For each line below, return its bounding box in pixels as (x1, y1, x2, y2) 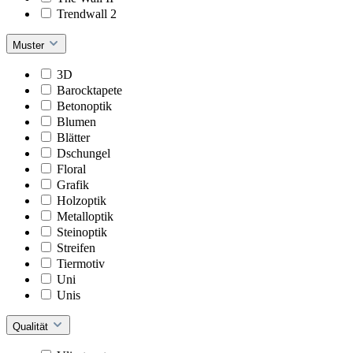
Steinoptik (57, 225, 107, 239)
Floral (57, 162, 86, 176)
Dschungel (57, 146, 110, 160)
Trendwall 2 (57, 6, 117, 20)
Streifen (57, 240, 95, 255)
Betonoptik (57, 98, 112, 113)
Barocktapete (57, 83, 122, 97)
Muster (13, 39, 47, 51)
